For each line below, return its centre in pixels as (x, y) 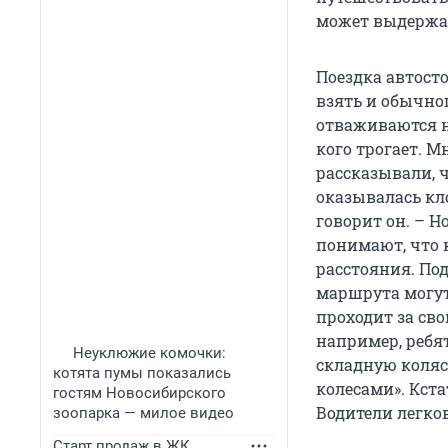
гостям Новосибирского (139, 393)
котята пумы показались (142, 373)
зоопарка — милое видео (143, 413)
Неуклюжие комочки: (149, 353)
